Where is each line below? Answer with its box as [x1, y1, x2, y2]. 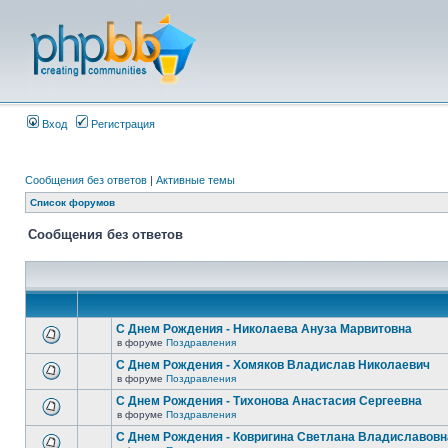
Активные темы [156, 174, 235, 186]
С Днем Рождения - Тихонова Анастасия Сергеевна [116, 394, 422, 408]
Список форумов [30, 197, 115, 208]
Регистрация [88, 118, 155, 130]
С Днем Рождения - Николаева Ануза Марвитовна [116, 322, 412, 336]
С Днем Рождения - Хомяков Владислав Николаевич [116, 358, 430, 372]
